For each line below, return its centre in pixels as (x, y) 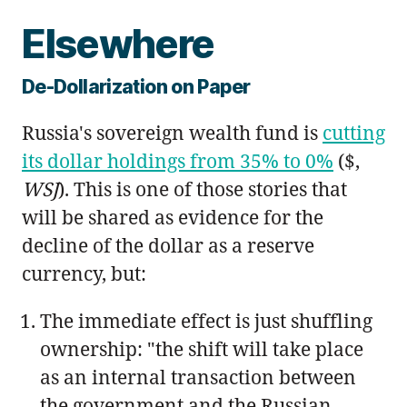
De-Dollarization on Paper (136, 87)
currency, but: (84, 274)
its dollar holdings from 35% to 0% (178, 161)
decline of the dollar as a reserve (168, 246)
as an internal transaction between (198, 377)
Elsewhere (119, 44)
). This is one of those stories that (203, 189)
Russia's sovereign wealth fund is (172, 133)
